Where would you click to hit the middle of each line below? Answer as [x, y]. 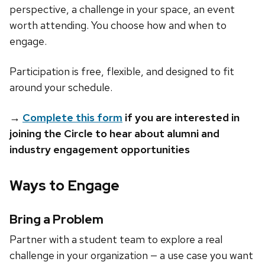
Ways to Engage [64, 186]
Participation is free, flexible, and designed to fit [122, 72]
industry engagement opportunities [100, 150]
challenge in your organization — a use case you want [131, 256]
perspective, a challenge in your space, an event [122, 9]
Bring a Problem [56, 219]
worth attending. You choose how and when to [118, 25]
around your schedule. [61, 88]
